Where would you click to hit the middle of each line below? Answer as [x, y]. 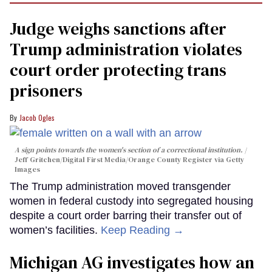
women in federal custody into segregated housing [131, 201]
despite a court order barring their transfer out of [126, 216]
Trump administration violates [126, 49]
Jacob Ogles [37, 117]
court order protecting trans [118, 70]
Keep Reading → [142, 230]
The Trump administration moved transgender [120, 187]
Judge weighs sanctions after [118, 28]
